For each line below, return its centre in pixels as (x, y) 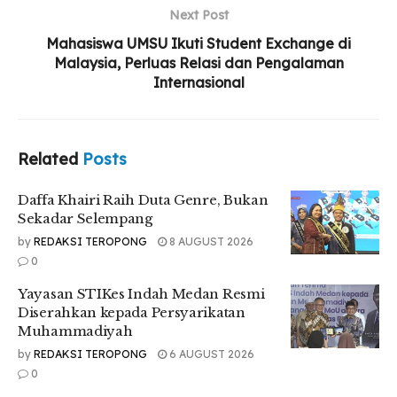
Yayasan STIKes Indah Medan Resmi (141, 294)
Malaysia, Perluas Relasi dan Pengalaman (198, 63)
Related (48, 160)
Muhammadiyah (75, 331)
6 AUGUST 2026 (210, 354)
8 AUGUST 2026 (210, 242)
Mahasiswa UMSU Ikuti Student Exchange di (198, 44)
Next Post (198, 16)
